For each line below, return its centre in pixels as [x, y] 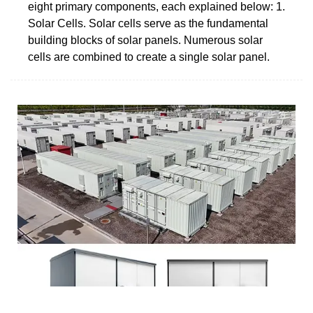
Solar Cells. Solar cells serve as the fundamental [148, 23]
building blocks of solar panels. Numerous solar [145, 40]
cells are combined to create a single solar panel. [149, 57]
